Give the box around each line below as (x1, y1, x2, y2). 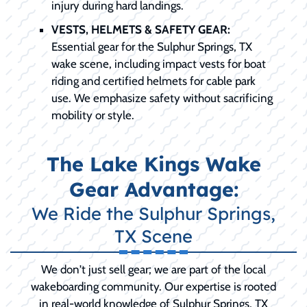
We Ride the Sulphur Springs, (32, 202, 275, 225)
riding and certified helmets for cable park (51, 74, 256, 88)
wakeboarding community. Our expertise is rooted (31, 280, 276, 294)
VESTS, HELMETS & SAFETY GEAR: (51, 23, 230, 37)
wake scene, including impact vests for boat (51, 57, 266, 71)
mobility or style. (51, 108, 134, 123)
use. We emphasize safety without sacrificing (51, 91, 273, 106)
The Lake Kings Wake (46, 151, 261, 177)
